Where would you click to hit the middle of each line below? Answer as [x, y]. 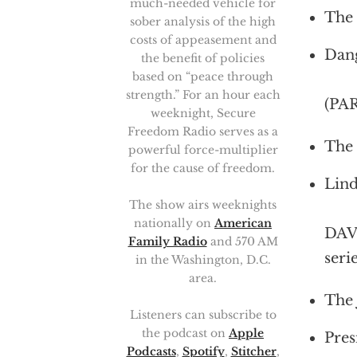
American [243, 223]
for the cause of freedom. [203, 168]
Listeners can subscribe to [203, 315]
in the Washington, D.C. [203, 260]
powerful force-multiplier [203, 150]
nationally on [174, 223]
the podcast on [185, 333]
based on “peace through [203, 76]
